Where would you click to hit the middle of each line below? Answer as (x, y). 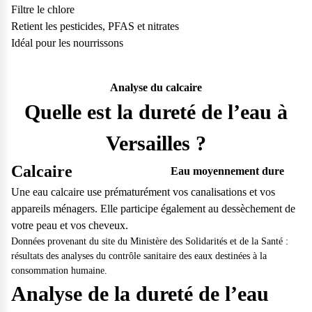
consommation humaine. (59, 270)
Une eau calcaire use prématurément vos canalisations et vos (143, 192)
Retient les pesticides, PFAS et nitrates (95, 26)
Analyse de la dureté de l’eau (140, 293)
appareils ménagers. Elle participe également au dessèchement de (153, 208)
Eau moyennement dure (227, 171)
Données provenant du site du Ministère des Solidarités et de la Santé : (150, 241)
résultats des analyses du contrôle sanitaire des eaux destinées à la (139, 256)
